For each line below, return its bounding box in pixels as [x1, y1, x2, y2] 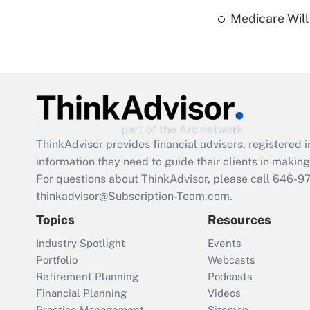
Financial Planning [36, 287, 127, 300]
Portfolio [36, 254, 77, 266]
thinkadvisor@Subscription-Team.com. [36, 190, 232, 203]
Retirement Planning [36, 271, 138, 283]
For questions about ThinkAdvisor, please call [36, 172, 273, 186]
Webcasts [208, 254, 255, 266]
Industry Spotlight [36, 237, 125, 250]
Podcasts [208, 271, 253, 283]
